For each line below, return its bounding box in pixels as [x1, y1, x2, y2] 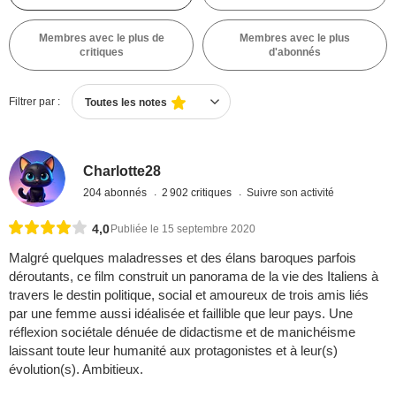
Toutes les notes [85, 96, 167, 109]
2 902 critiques [162, 186, 235, 199]
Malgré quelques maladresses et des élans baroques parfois [9, 250, 356, 266]
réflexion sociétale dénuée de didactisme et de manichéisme [9, 324, 355, 340]
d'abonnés [269, 46, 321, 58]
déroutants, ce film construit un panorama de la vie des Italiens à [9, 269, 378, 285]
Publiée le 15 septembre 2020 [110, 223, 255, 236]
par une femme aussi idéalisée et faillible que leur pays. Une [9, 306, 353, 322]
